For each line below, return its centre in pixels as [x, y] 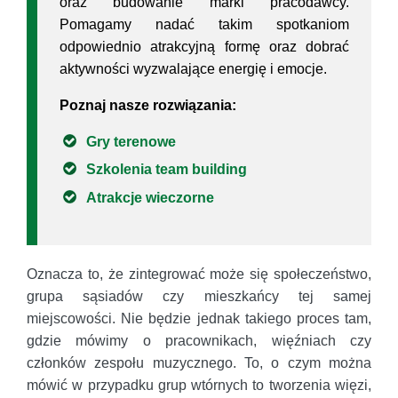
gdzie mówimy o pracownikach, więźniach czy [199, 340]
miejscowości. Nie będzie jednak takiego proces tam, [199, 318]
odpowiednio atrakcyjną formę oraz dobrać [204, 46]
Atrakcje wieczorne [150, 197]
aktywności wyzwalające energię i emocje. [193, 68]
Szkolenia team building [167, 170]
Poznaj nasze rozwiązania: [148, 105]
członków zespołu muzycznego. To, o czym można [199, 362]
